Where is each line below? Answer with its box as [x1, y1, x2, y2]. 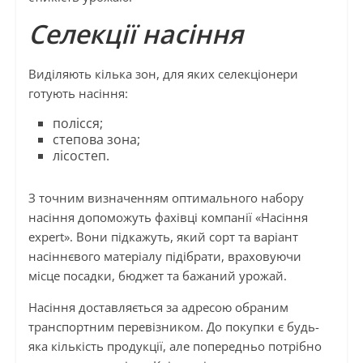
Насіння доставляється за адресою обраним [28, 298, 288, 315]
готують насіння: [28, 84, 128, 101]
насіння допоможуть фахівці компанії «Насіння [28, 208, 308, 225]
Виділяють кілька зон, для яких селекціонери [28, 65, 298, 82]
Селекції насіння [28, 15, 243, 51]
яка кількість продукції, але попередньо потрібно [28, 337, 322, 354]
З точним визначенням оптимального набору [28, 189, 304, 206]
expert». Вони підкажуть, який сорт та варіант [28, 228, 298, 245]
